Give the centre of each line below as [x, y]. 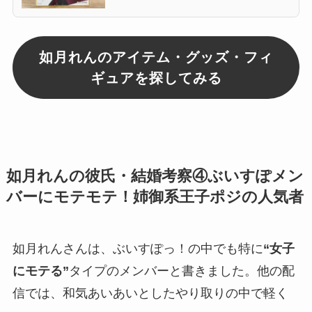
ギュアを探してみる [156, 78]
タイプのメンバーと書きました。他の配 [181, 271]
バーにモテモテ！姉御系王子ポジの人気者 [155, 197]
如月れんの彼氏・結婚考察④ [107, 176]
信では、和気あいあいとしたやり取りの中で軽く [150, 293]
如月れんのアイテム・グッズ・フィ [156, 57]
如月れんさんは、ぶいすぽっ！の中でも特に [138, 248]
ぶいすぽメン [255, 176]
